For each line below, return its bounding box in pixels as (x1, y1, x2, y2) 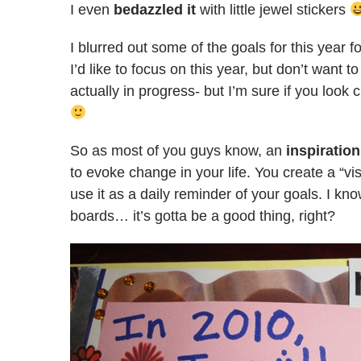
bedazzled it (114, 2, 196, 18)
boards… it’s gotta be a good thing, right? (70, 208, 335, 224)
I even (70, 2, 114, 18)
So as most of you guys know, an (70, 143, 286, 159)
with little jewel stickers (196, 2, 350, 18)
